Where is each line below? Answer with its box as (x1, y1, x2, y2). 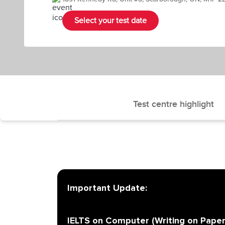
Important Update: (67, 182, 147, 193)
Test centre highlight (133, 99, 214, 109)
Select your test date (74, 16, 147, 26)
